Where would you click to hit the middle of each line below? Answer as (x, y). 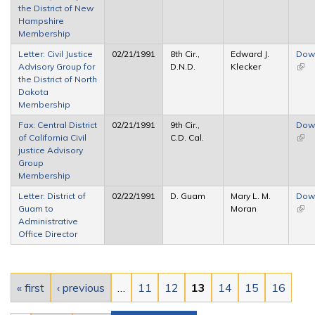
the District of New (56, 8)
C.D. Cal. (187, 137)
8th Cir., (185, 53)
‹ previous (81, 287)
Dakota (33, 91)
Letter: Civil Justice (56, 53)
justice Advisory (51, 150)
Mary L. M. (251, 195)
